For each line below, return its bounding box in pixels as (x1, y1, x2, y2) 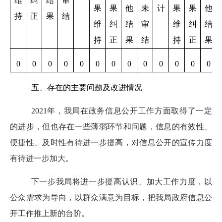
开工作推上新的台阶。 (10, 209, 89, 218)
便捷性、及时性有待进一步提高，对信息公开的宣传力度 (10, 138, 212, 147)
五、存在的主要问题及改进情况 (31, 83, 142, 92)
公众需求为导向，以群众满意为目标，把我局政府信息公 (10, 193, 212, 202)
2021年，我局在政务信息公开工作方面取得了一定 (31, 106, 212, 115)
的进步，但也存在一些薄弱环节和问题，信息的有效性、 (10, 122, 212, 131)
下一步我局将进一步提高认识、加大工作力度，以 (31, 177, 212, 186)
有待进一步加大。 (10, 154, 73, 163)
